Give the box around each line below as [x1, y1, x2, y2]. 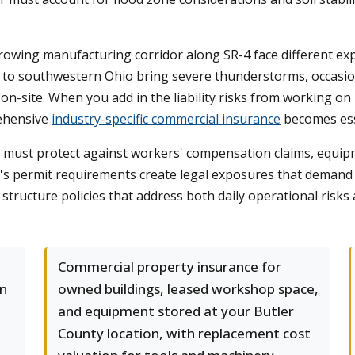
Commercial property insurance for [58, 258, 281, 276]
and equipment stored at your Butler [58, 302, 294, 320]
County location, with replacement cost [58, 324, 311, 342]
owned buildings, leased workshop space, [58, 280, 319, 298]
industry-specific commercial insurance [52, 110, 281, 128]
